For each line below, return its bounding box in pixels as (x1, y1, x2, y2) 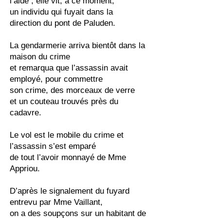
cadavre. (10, 108, 41, 117)
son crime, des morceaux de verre (10, 86, 135, 95)
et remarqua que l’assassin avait (10, 63, 128, 73)
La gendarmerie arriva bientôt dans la (10, 41, 145, 50)
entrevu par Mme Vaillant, (10, 198, 103, 207)
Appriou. (10, 164, 40, 173)
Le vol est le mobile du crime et (10, 130, 124, 140)
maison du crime (10, 52, 70, 61)
